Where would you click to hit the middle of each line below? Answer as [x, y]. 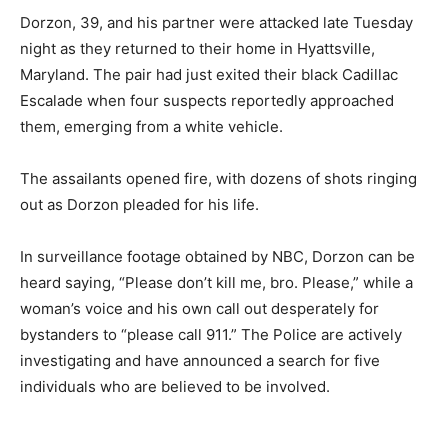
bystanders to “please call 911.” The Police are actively [211, 334]
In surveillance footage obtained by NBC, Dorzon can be [217, 256]
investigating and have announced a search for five [200, 360]
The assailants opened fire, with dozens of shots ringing [218, 178]
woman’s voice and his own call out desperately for [199, 308]
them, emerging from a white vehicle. [151, 126]
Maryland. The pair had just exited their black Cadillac [209, 74]
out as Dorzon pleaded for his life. [139, 204]
